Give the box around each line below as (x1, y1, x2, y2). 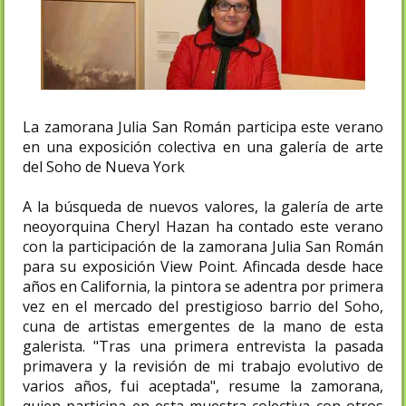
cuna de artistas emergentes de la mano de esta (23, 315, 383, 336)
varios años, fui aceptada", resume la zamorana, (23, 375, 383, 396)
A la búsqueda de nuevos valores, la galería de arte (23, 196, 383, 217)
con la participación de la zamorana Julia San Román (23, 236, 383, 256)
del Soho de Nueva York (23, 156, 185, 177)
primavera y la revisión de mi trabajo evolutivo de (23, 355, 383, 376)
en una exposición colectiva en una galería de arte (23, 136, 383, 157)
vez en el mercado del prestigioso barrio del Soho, (23, 295, 383, 316)
